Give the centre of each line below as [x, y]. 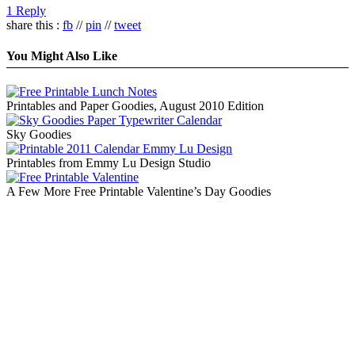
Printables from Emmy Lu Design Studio [109, 163]
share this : [34, 25]
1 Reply [26, 10]
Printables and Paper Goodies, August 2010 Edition [135, 106]
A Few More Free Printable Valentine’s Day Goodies [139, 192]
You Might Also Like [62, 55]
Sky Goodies [39, 135]
